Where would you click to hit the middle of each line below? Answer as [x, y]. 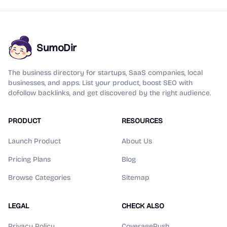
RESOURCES [142, 121]
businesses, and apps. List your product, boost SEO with [100, 83]
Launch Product [34, 141]
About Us [137, 141]
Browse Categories [39, 178]
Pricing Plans [29, 159]
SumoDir [56, 48]
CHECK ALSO [143, 206]
